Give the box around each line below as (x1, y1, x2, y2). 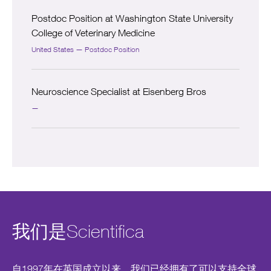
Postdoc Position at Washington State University (31, 13, 233, 24)
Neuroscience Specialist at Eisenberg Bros (31, 86, 206, 97)
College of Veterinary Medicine (31, 27, 155, 39)
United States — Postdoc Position (31, 45, 139, 54)
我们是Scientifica (12, 221, 144, 242)
